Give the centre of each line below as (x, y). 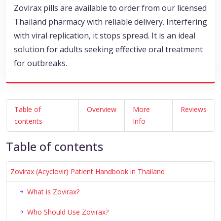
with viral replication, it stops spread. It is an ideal (105, 36)
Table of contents (55, 147)
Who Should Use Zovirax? (68, 212)
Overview (101, 110)
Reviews (194, 110)
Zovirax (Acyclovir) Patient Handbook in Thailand (88, 172)
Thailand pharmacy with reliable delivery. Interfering (110, 22)
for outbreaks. (40, 63)
